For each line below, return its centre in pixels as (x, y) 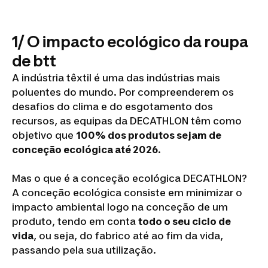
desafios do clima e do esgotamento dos (112, 106)
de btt (34, 61)
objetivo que (44, 135)
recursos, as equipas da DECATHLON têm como (127, 121)
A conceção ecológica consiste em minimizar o (127, 193)
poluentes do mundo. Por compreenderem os (123, 92)
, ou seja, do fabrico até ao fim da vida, (128, 236)
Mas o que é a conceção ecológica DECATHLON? (130, 178)
